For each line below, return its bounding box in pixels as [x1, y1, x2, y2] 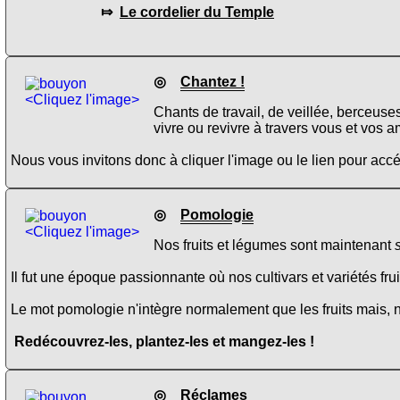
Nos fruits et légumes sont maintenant [154, 237, 395, 253]
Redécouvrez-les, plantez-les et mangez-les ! [11, 333, 314, 349]
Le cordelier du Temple [120, 4, 274, 21]
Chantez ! [180, 74, 245, 90]
